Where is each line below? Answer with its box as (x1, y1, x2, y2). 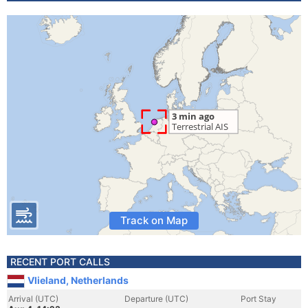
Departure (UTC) (124, 294, 188, 304)
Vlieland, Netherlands (27, 274, 129, 286)
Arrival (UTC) (8, 294, 58, 304)
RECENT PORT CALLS (10, 256, 110, 267)
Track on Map (120, 214, 188, 227)
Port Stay (241, 294, 276, 304)
